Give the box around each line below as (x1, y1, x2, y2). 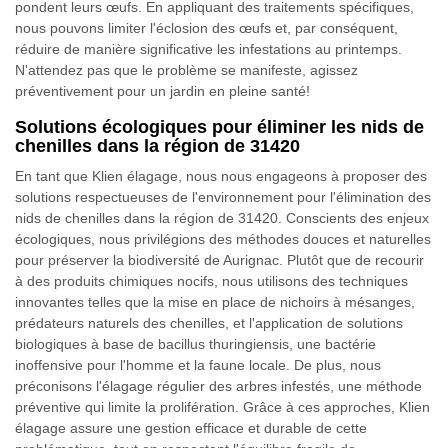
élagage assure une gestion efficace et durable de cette (15, 420, 367, 436)
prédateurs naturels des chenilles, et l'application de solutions (15, 315, 403, 331)
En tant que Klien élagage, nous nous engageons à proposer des (15, 168, 427, 184)
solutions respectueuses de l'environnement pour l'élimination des (15, 189, 431, 205)
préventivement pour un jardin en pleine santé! (15, 83, 310, 99)
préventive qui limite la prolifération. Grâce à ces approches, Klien (15, 399, 430, 415)
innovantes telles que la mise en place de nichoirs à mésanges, (15, 294, 415, 310)
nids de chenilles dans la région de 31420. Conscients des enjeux (15, 210, 429, 226)
